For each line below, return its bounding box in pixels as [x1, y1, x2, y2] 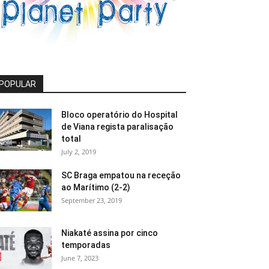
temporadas [61, 240, 110, 250]
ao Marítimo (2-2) [61, 183, 130, 192]
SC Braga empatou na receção [61, 171, 181, 180]
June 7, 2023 [61, 253, 98, 262]
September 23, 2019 [61, 196, 122, 205]
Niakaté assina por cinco [61, 228, 158, 238]
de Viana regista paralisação [61, 122, 174, 131]
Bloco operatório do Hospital [61, 110, 178, 119]
